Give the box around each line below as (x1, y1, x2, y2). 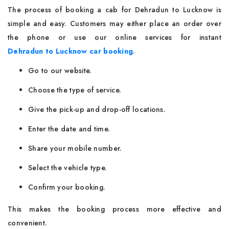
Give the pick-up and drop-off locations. (28, 104, 166, 114)
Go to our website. (28, 65, 94, 76)
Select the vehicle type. (28, 163, 107, 173)
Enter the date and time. (28, 124, 110, 134)
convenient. (8, 218, 48, 228)
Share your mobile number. (28, 143, 124, 153)
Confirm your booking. (28, 182, 108, 192)
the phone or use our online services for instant (8, 32, 221, 42)
